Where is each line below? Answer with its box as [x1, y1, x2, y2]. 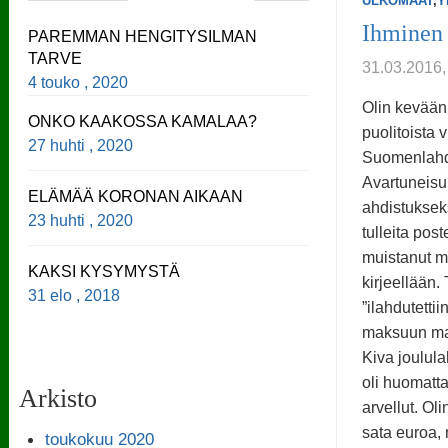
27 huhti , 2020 [28, 136, 142, 154]
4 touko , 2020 [28, 73, 137, 91]
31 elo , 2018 [28, 286, 129, 304]
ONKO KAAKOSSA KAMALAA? [28, 112, 258, 130]
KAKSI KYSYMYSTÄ [28, 262, 181, 280]
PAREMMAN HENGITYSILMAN [28, 27, 258, 45]
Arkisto [19, 383, 98, 413]
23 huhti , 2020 [28, 211, 142, 229]
